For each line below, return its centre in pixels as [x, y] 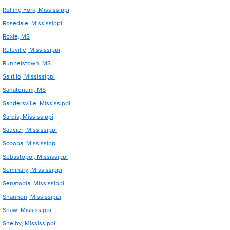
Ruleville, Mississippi [31, 50]
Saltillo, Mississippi [29, 76]
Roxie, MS [16, 36]
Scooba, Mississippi [30, 143]
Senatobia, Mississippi [33, 183]
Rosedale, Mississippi [32, 23]
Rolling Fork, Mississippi [36, 10]
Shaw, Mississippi [27, 210]
